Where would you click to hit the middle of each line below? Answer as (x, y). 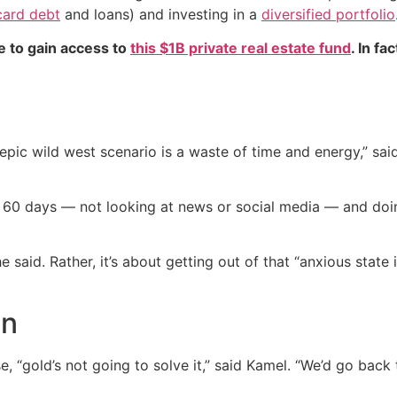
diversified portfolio (328, 14)
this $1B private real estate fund (241, 48)
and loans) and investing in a (161, 14)
